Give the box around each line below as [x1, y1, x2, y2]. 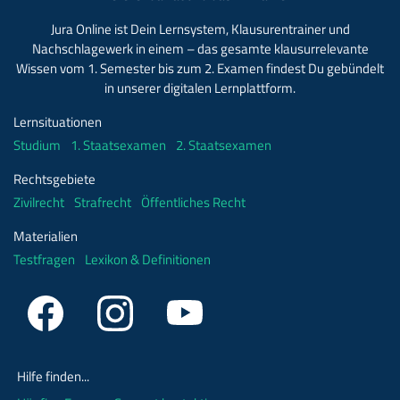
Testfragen [13, 249, 75, 270]
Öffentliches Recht [141, 192, 246, 212]
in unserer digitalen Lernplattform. [104, 78, 296, 98]
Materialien [13, 226, 78, 246]
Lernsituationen [13, 112, 102, 132]
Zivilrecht [13, 192, 64, 212]
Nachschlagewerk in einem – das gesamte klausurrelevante [31, 38, 369, 59]
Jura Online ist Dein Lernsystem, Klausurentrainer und [50, 19, 350, 39]
